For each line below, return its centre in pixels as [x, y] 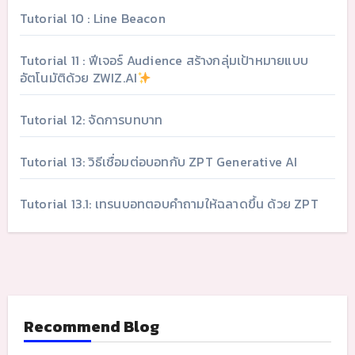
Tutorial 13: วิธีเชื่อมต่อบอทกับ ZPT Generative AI [158, 161]
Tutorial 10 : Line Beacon [92, 18]
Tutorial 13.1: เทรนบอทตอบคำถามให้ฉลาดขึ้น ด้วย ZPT [169, 203]
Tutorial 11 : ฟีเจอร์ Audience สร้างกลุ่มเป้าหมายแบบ [164, 60]
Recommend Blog [91, 326]
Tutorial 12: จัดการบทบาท [91, 119]
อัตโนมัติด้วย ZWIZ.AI [78, 77]
